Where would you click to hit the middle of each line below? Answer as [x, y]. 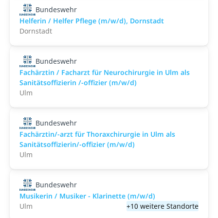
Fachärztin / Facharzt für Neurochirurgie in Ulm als [105, 72]
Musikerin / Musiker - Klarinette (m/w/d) [87, 196]
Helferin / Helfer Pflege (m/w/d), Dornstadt [92, 21]
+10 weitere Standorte [163, 206]
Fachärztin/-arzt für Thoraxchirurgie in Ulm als [97, 134]
